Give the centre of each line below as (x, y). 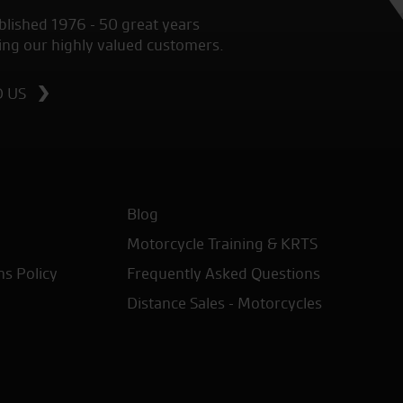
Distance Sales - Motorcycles (224, 303)
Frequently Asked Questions (223, 273)
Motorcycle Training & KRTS (222, 244)
